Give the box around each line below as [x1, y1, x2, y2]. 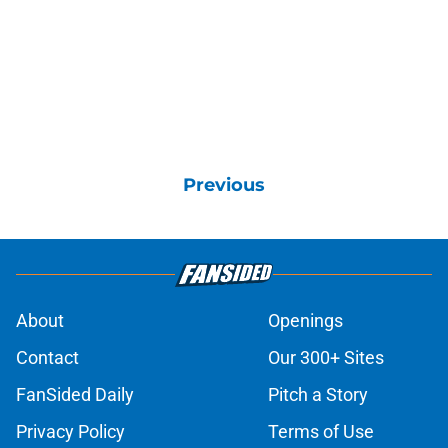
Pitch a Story [268, 383, 368, 405]
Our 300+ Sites [268, 346, 384, 368]
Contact [16, 346, 79, 368]
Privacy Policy [16, 420, 125, 442]
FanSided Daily [16, 383, 134, 405]
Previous [183, 173, 265, 196]
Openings [268, 309, 343, 331]
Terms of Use [268, 420, 374, 442]
